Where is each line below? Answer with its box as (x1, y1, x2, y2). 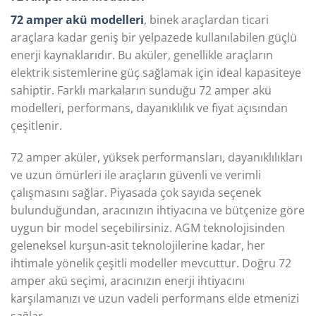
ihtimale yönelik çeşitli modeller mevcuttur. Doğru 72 (11, 255, 291, 272)
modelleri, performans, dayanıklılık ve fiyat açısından (11, 99, 288, 116)
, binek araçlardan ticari (144, 11, 269, 28)
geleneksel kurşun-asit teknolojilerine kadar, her (11, 238, 265, 254)
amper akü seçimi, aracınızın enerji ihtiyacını (11, 273, 245, 289)
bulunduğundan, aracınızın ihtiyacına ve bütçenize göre (11, 202, 305, 219)
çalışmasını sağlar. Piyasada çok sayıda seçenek (11, 185, 261, 201)
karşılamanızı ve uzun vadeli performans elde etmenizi (11, 291, 299, 307)
